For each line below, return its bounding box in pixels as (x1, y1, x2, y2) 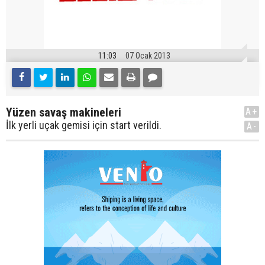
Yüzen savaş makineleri (6, 105, 121, 120)
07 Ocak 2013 (125, 51, 170, 61)
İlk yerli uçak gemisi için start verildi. (6, 119, 161, 132)
